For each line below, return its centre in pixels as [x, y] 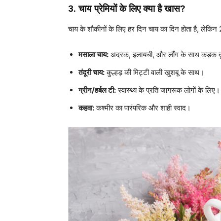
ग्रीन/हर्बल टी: [97, 90]
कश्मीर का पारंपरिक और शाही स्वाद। [143, 108]
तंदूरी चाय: [92, 72]
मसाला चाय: [93, 54]
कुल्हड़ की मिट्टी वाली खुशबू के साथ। [154, 72]
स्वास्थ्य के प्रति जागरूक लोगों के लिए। [168, 90]
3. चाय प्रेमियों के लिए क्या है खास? [127, 8]
